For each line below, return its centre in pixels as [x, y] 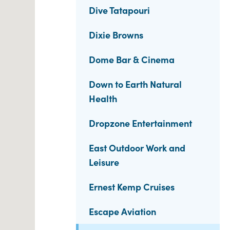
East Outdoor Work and [137, 148]
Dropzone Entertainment [140, 123]
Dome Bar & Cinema [132, 59]
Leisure [104, 162]
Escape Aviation [122, 211]
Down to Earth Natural [135, 84]
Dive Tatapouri [119, 10]
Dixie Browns [116, 35]
